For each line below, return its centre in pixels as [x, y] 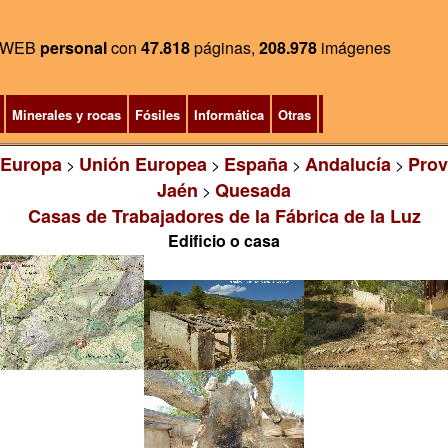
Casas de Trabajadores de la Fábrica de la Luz [224, 216]
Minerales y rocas [66, 114]
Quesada [253, 190]
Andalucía [347, 164]
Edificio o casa [224, 240]
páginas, [224, 47]
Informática [228, 114]
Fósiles [157, 114]
